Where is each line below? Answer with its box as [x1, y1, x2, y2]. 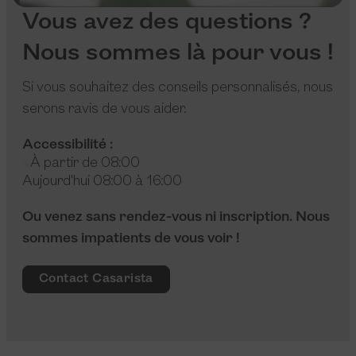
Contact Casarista [39, 273, 153, 286]
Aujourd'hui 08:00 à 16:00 [22, 174, 182, 190]
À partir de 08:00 [30, 156, 140, 172]
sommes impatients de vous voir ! [22, 231, 240, 247]
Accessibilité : [22, 137, 113, 153]
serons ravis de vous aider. [22, 102, 187, 118]
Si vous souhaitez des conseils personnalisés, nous [22, 80, 333, 96]
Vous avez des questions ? [22, 10, 311, 36]
